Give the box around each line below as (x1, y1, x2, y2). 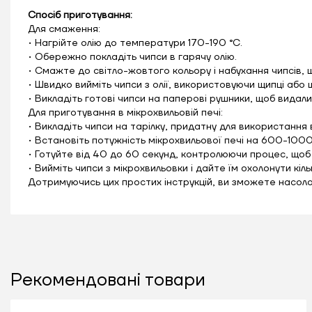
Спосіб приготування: (28, 8, 132, 22)
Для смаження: (28, 22, 100, 36)
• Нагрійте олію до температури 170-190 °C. (28, 36, 242, 49)
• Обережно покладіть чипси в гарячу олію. (28, 50, 237, 63)
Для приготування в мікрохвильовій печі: (28, 106, 223, 119)
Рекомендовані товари (10, 268, 205, 292)
